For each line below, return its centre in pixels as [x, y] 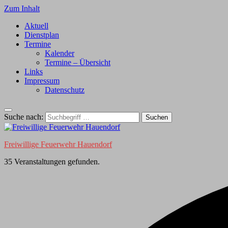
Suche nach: [24, 117]
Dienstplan [42, 35]
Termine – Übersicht [78, 62]
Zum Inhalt [22, 8]
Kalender [60, 53]
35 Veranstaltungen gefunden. [52, 162]
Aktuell [36, 26]
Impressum [42, 81]
